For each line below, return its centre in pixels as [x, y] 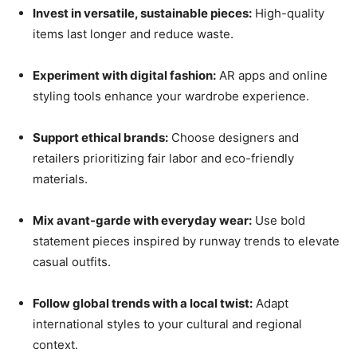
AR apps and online [272, 76]
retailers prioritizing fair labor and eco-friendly [163, 159]
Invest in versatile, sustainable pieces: [142, 14]
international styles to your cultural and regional [167, 324]
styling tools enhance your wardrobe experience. [171, 96]
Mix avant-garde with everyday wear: [142, 221]
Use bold [279, 221]
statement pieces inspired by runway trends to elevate [186, 241]
